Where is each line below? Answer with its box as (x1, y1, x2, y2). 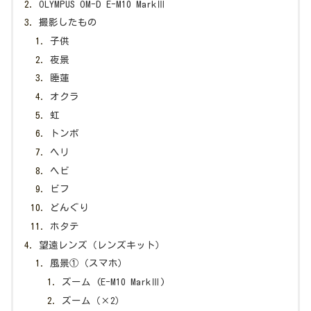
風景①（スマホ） (50, 258, 128, 269)
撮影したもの (39, 17, 98, 28)
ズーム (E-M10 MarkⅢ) (61, 276, 165, 287)
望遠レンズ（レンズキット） (39, 239, 166, 250)
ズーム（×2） (61, 295, 125, 305)
